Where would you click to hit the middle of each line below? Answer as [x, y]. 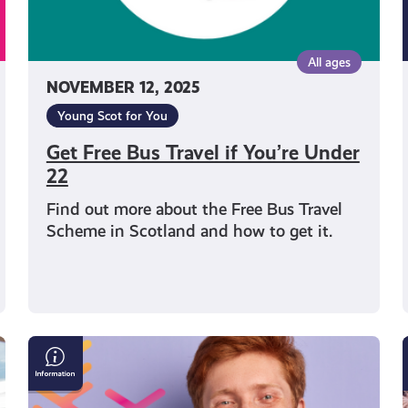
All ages [330, 61]
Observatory [80, 392]
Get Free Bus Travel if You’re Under [203, 152]
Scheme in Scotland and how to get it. [189, 230]
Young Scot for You [112, 115]
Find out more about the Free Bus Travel [194, 209]
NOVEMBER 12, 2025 [122, 87]
